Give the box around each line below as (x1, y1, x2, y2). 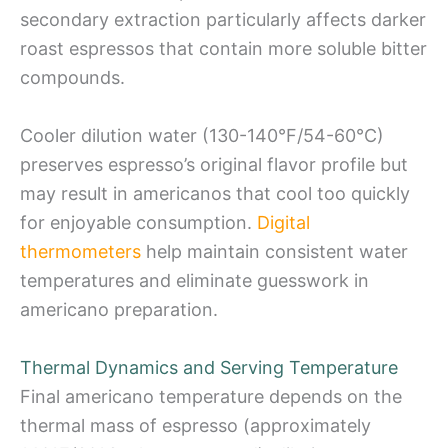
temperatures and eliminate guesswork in (20, 269, 369, 291)
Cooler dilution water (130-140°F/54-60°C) (20, 124, 384, 146)
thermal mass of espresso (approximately (20, 414, 371, 436)
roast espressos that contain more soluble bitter (20, 38, 427, 60)
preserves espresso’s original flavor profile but (20, 153, 408, 175)
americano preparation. (20, 298, 218, 320)
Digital (257, 211, 310, 233)
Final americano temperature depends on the (20, 385, 402, 407)
